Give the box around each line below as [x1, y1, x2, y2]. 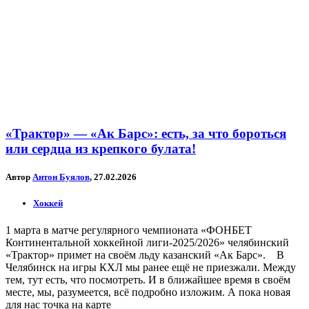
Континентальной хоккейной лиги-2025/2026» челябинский [6, 237, 289, 249]
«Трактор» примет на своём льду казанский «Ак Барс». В [6, 249, 284, 261]
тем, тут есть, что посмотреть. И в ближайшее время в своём [6, 274, 290, 286]
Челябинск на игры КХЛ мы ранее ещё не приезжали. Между [6, 261, 296, 274]
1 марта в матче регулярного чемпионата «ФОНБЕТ [6, 224, 252, 237]
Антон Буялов [32, 171, 90, 182]
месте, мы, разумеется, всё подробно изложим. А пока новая [6, 286, 290, 299]
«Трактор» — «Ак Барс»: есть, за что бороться [6, 126, 286, 141]
